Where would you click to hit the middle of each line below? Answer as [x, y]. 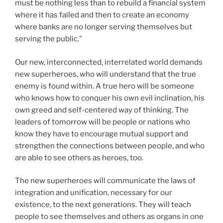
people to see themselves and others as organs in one [109, 217]
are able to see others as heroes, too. [79, 158]
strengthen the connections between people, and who [110, 146]
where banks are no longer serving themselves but [104, 27]
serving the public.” [49, 39]
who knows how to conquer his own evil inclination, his [110, 98]
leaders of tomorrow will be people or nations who [103, 122]
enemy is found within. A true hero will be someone [105, 86]
